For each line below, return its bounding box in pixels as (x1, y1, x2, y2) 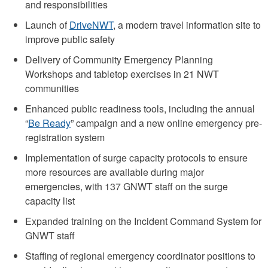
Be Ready (28, 115, 71, 130)
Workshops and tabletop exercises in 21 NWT (25, 66, 219, 81)
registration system (25, 130, 105, 144)
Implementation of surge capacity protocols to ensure (25, 150, 248, 165)
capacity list (25, 193, 75, 208)
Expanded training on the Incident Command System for (25, 214, 261, 228)
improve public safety (25, 32, 115, 46)
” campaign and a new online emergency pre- (71, 115, 262, 130)
